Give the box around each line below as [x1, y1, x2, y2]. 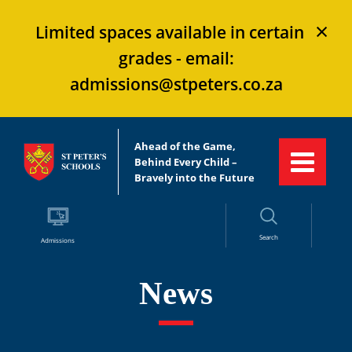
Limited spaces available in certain [35, 21, 304, 43]
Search [258, 233, 278, 241]
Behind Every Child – [134, 155, 237, 169]
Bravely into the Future [134, 170, 255, 185]
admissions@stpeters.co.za [69, 73, 283, 95]
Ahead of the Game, [134, 139, 236, 153]
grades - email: [118, 47, 234, 69]
